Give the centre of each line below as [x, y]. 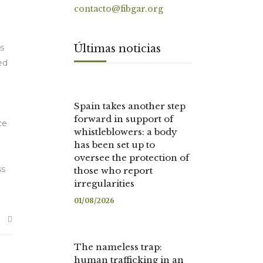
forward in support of [124, 119]
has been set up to [114, 145]
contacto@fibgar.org [119, 9]
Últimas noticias [117, 49]
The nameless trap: [118, 247]
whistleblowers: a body [126, 132]
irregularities [104, 183]
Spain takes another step [130, 106]
